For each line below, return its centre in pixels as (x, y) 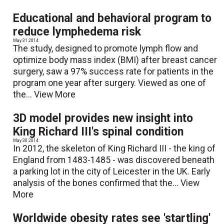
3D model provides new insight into (103, 118)
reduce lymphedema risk (77, 32)
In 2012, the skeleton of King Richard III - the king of (114, 149)
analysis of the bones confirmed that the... (97, 183)
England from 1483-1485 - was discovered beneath (114, 160)
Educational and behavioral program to (112, 18)
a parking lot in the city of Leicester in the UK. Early (112, 172)
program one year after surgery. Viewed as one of (110, 83)
